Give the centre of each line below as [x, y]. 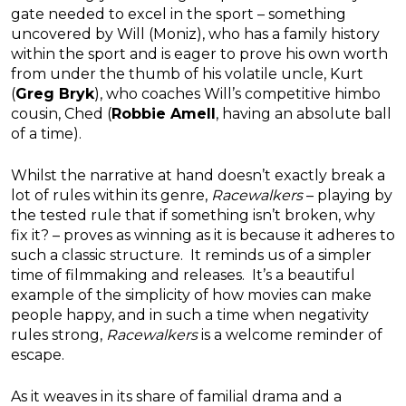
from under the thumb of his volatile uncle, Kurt [187, 74]
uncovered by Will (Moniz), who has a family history [195, 34]
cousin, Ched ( [61, 114]
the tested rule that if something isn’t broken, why [193, 216]
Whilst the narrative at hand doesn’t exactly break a [198, 176]
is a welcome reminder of [290, 335]
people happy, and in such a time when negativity [190, 315]
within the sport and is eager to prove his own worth [199, 54]
